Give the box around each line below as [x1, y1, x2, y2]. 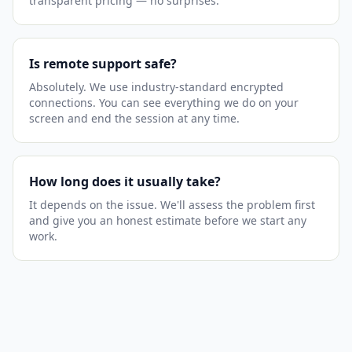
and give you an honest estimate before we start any [29, 213, 306, 228]
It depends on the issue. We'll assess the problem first [29, 197, 315, 212]
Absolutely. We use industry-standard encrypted [29, 79, 284, 94]
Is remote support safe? [29, 55, 177, 72]
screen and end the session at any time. [29, 111, 240, 126]
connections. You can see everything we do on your [29, 95, 299, 110]
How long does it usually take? [29, 173, 221, 190]
